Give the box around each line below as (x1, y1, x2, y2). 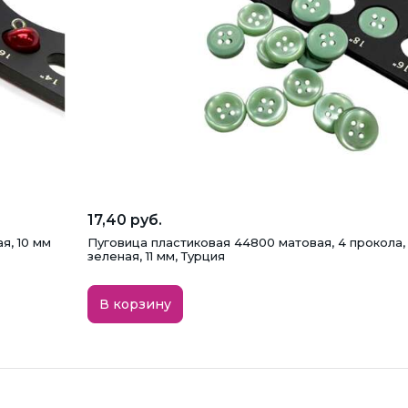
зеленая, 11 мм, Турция (87, 249, 225, 264)
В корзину (99, 296, 171, 313)
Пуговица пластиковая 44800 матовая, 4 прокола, (87, 235, 405, 250)
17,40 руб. (87, 211, 162, 229)
